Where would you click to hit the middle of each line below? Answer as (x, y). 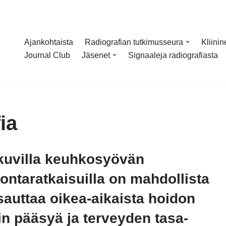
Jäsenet (96, 55)
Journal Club (47, 55)
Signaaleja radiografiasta (173, 55)
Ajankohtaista (49, 42)
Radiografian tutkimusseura (134, 42)
